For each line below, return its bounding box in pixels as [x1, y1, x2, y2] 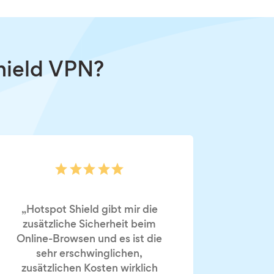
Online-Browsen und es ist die [17, 234, 162, 245]
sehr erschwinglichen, [36, 249, 143, 259]
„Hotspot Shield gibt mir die [21, 205, 158, 215]
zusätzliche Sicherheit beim [23, 220, 156, 230]
